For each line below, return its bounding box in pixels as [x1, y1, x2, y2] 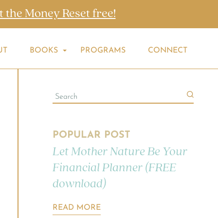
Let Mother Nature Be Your [52, 145, 187, 159]
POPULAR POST [52, 130, 130, 140]
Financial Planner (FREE [52, 161, 176, 175]
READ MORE [52, 203, 101, 212]
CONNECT [148, 46, 187, 54]
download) [52, 177, 106, 191]
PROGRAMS [80, 46, 126, 54]
